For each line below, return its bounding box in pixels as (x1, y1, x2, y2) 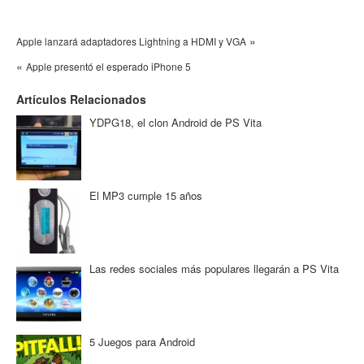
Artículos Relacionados (16, 91, 146, 108)
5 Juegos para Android (89, 334, 195, 350)
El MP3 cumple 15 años (89, 188, 202, 204)
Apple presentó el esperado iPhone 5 (26, 59, 191, 74)
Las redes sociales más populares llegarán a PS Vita (89, 261, 339, 277)
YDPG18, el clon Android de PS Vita (89, 115, 262, 131)
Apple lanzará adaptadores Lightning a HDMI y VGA (16, 34, 246, 49)
